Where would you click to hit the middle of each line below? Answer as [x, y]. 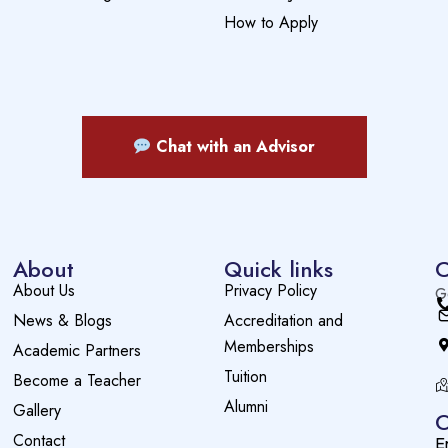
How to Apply [271, 23]
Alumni [245, 407]
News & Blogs [62, 321]
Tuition [245, 377]
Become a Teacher [76, 381]
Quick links [278, 269]
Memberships [268, 347]
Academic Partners [76, 351]
